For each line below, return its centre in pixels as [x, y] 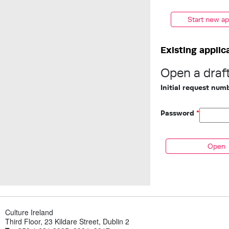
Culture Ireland [29, 212]
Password [178, 113]
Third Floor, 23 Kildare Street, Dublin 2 [67, 221]
